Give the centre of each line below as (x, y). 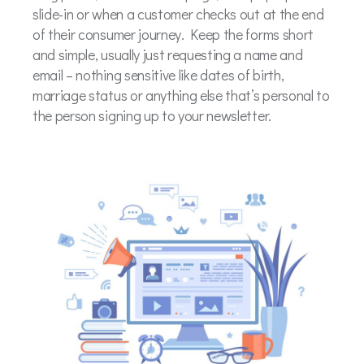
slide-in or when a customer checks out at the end (178, 13)
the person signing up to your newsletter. (152, 115)
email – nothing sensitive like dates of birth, (158, 74)
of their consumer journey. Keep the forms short (173, 34)
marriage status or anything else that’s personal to (181, 95)
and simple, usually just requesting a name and (168, 54)
